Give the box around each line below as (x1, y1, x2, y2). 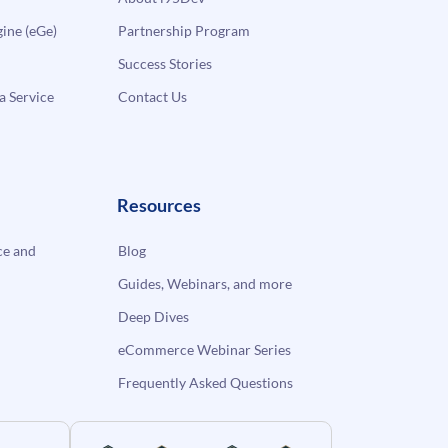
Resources (117, 193, 202, 216)
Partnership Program (118, 21, 251, 39)
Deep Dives (118, 307, 190, 325)
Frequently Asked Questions (118, 373, 294, 391)
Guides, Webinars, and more (118, 274, 293, 292)
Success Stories (118, 54, 213, 72)
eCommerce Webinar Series (118, 340, 292, 358)
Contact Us (118, 87, 188, 105)
